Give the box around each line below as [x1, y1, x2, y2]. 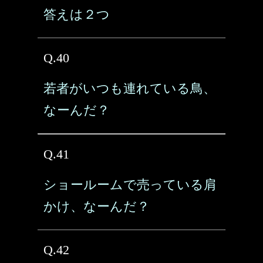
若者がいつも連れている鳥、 [43, 81, 216, 96]
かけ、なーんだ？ [43, 199, 150, 214]
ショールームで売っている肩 [43, 177, 217, 192]
